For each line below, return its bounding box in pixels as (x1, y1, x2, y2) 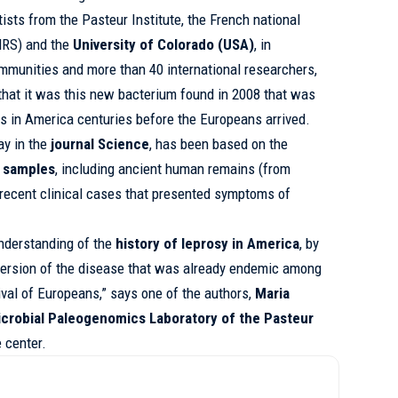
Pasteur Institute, (82, 11, 185, 29)
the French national (184, 11, 301, 29)
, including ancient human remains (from (55, 160, 291, 179)
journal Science (51, 135, 150, 154)
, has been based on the (149, 135, 289, 154)
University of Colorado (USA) (73, 36, 255, 54)
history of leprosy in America (115, 235, 300, 253)
